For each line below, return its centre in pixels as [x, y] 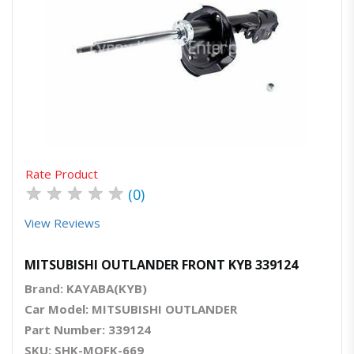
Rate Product [62, 174]
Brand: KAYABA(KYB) [86, 289]
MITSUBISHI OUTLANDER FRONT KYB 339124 [161, 265]
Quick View [182, 82]
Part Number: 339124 [88, 330]
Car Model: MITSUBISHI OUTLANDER [131, 309]
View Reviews [62, 223]
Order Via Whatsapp [218, 82]
